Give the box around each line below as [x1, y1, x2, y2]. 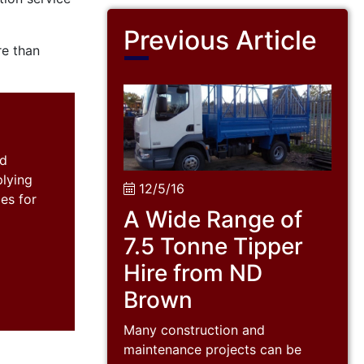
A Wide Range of [123, 205, 302, 233]
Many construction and [123, 321, 265, 338]
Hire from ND [123, 258, 262, 287]
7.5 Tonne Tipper [123, 232, 303, 260]
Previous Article [123, 24, 317, 57]
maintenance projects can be [123, 340, 301, 357]
